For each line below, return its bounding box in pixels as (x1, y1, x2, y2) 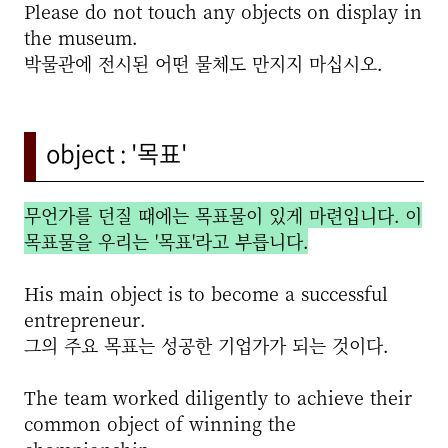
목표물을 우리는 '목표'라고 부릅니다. (24, 228, 308, 254)
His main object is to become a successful (24, 280, 388, 306)
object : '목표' (46, 135, 187, 171)
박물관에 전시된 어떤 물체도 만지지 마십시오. (24, 50, 382, 76)
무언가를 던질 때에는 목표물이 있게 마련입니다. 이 (24, 202, 422, 228)
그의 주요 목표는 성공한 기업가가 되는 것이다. (24, 332, 388, 358)
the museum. (24, 24, 137, 50)
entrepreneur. (24, 306, 145, 332)
